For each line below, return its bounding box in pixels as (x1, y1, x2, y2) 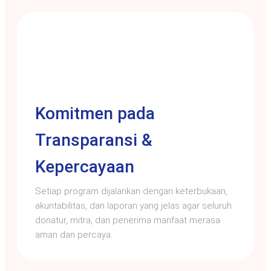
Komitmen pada (35, 103, 155, 123)
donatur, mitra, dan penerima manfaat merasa (35, 214, 220, 226)
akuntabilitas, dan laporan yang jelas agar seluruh (35, 200, 232, 211)
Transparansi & (35, 129, 152, 150)
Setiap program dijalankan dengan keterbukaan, (35, 185, 227, 197)
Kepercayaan (35, 156, 134, 177)
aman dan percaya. (35, 229, 113, 240)
